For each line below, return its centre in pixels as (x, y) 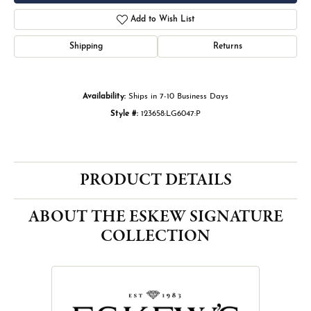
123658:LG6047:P (171, 114)
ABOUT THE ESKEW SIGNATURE (155, 217)
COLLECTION (155, 237)
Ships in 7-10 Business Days (178, 97)
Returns (227, 47)
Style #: (124, 114)
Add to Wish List (163, 20)
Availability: (104, 97)
